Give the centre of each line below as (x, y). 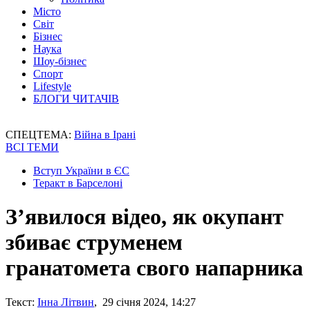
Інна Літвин (66, 302)
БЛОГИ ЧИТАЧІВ (76, 99)
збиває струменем (94, 243)
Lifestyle (52, 86)
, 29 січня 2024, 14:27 (145, 302)
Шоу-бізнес (60, 61)
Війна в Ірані (105, 135)
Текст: (20, 302)
